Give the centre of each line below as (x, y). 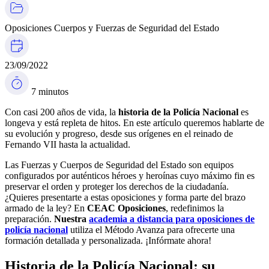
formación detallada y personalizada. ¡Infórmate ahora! (108, 241)
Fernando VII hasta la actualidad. (69, 145)
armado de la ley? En (46, 208)
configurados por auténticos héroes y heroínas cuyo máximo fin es (130, 176)
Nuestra (71, 219)
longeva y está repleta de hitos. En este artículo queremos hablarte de (134, 123)
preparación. (29, 219)
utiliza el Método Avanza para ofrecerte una (151, 230)
